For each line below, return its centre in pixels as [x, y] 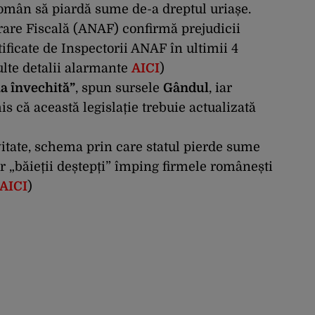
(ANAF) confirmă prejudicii [155, 29]
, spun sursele [119, 88]
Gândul [186, 88]
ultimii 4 [211, 49]
